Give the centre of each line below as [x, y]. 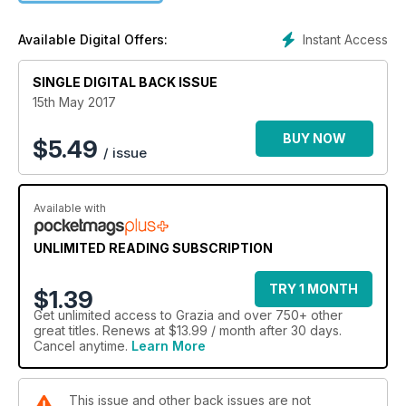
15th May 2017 [74, 101]
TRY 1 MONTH [314, 288]
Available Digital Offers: [93, 39]
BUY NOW [314, 138]
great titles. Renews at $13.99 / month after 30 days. [188, 330]
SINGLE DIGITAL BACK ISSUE [125, 82]
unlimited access [107, 314]
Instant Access [345, 39]
